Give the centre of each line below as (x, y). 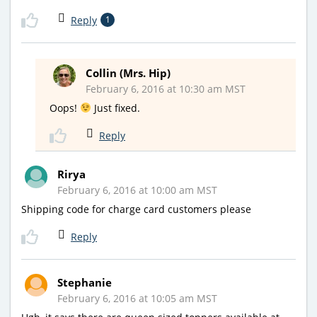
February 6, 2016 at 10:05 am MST (137, 298)
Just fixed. (115, 108)
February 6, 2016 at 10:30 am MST (166, 88)
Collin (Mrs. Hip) (128, 73)
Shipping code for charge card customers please (136, 209)
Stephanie (85, 282)
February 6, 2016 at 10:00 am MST (137, 190)
